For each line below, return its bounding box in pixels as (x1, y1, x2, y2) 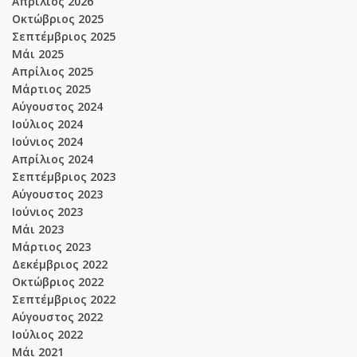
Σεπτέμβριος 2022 (12, 291, 116, 307)
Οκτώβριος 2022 (12, 273, 104, 289)
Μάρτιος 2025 (12, 80, 91, 96)
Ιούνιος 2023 (12, 203, 83, 219)
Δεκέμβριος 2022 (12, 256, 108, 272)
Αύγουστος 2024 (12, 98, 103, 114)
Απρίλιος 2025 (12, 63, 93, 79)
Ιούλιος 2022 (12, 326, 83, 342)
